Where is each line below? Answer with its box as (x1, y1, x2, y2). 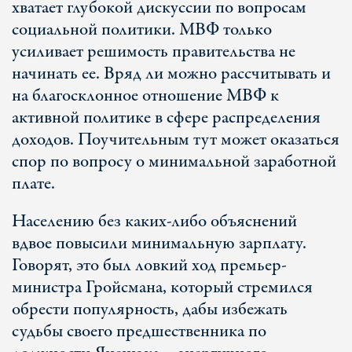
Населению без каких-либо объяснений (12, 209, 297, 234)
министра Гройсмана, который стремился (12, 275, 313, 300)
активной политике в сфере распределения (12, 105, 321, 130)
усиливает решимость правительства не (12, 39, 295, 64)
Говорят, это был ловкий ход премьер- (12, 253, 287, 278)
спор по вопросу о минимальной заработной (12, 149, 336, 174)
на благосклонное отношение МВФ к (12, 83, 279, 108)
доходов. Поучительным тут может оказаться (12, 127, 339, 152)
